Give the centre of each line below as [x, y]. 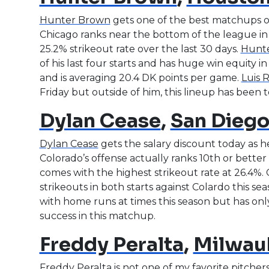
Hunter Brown [75, 20]
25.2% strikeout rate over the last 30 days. [140, 49]
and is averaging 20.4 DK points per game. [140, 77]
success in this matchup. [97, 216]
